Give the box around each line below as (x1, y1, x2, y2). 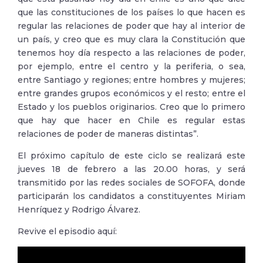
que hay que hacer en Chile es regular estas (18, 115, 245, 126)
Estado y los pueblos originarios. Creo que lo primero (18, 102, 245, 112)
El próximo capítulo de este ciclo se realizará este (18, 150, 245, 161)
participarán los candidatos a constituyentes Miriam (18, 191, 245, 201)
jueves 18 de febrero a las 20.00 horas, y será (18, 164, 245, 174)
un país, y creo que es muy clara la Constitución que (18, 34, 245, 45)
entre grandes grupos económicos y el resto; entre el (18, 88, 245, 99)
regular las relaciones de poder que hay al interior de (18, 21, 245, 31)
